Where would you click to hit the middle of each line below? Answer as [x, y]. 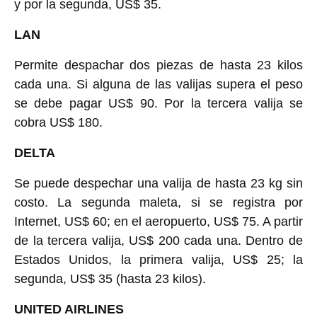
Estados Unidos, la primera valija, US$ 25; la [158, 259]
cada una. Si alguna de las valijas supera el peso [158, 84]
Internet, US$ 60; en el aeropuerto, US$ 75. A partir [158, 221]
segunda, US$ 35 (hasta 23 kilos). [110, 278]
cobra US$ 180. [58, 122]
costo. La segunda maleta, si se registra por [158, 202]
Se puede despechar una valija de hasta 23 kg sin [158, 183]
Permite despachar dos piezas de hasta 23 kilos [158, 65]
